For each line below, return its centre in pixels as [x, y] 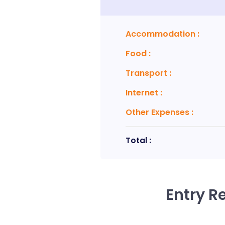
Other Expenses [157, 112]
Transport [147, 73]
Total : [138, 140]
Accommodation [161, 34]
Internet [143, 93]
